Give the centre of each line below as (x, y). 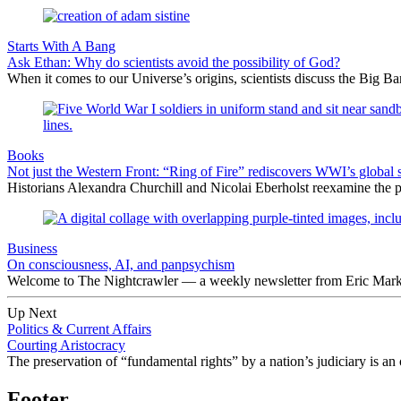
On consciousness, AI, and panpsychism (121, 264)
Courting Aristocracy (66, 345)
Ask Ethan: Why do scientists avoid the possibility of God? (174, 62)
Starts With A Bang (61, 46)
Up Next (32, 312)
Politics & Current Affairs (79, 328)
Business (32, 248)
